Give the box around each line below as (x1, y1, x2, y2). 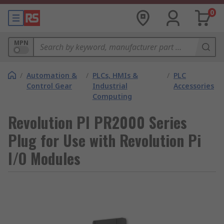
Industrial (92, 81, 127, 90)
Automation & (26, 70, 77, 80)
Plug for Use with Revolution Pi (8, 129, 201, 151)
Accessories (173, 81, 214, 90)
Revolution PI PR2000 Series (8, 111, 187, 133)
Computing (92, 91, 132, 101)
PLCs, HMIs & (92, 70, 138, 80)
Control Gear (26, 81, 72, 90)
